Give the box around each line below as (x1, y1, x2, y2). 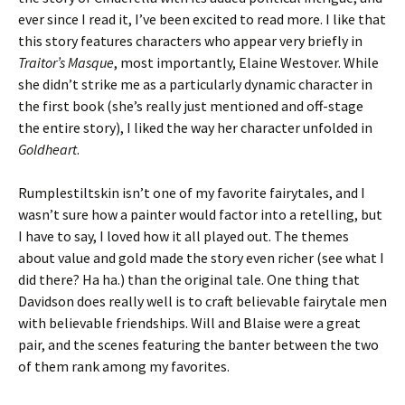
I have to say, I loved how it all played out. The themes (18, 227, 349, 245)
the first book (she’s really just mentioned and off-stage (18, 97, 363, 115)
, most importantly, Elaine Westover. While (114, 53, 379, 71)
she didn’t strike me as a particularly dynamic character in (18, 75, 372, 93)
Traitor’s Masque (18, 53, 114, 71)
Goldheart (18, 140, 77, 158)
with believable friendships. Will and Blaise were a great (18, 314, 361, 332)
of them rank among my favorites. (18, 357, 230, 375)
